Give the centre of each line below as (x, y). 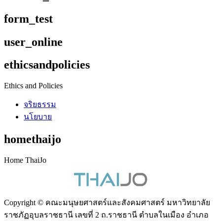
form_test (28, 18)
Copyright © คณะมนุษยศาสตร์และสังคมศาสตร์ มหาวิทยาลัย (107, 203)
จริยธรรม (40, 105)
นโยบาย (38, 117)
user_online (33, 42)
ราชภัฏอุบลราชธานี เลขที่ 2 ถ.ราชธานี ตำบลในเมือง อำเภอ (106, 215)
